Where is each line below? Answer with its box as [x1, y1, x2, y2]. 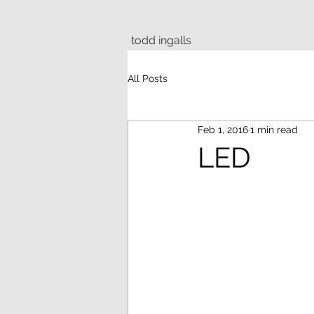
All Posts [128, 72, 168, 84]
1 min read [250, 123, 298, 135]
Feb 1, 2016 [198, 123, 248, 135]
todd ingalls [131, 34, 191, 47]
